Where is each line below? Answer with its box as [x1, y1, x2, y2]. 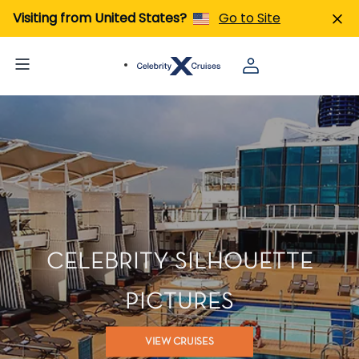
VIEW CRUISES [145, 337, 214, 347]
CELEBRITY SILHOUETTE [46, 251, 313, 273]
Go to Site [219, 9, 280, 27]
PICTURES [125, 291, 234, 313]
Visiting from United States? [13, 9, 187, 27]
